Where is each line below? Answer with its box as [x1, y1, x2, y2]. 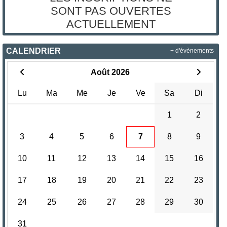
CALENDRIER [6, 46, 61, 55]
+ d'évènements [170, 48, 214, 54]
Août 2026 [90, 67, 130, 77]
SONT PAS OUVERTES [50, 4, 171, 17]
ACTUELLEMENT [66, 17, 156, 30]
